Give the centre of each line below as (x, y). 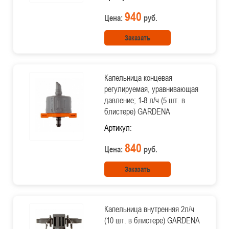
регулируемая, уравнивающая (151, 89)
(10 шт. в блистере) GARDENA (152, 220)
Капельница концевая (138, 78)
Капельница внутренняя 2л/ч (149, 209)
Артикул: (118, 128)
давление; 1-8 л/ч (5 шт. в (144, 100)
